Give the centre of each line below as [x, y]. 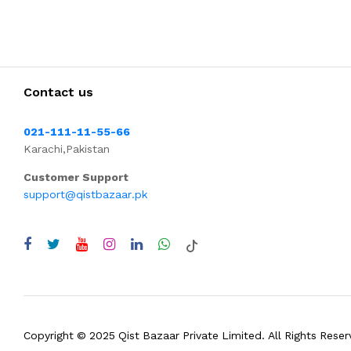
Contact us [58, 92]
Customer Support [76, 177]
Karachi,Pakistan [67, 149]
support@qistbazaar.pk [85, 195]
